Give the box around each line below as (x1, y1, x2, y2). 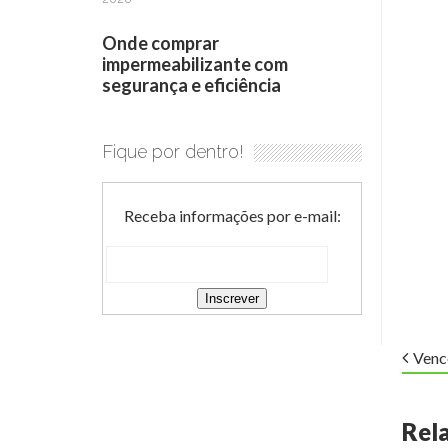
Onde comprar (102, 32, 219, 55)
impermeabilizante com (102, 53, 288, 76)
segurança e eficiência (102, 74, 281, 97)
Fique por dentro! (102, 141, 244, 163)
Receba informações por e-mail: (123, 206, 341, 226)
